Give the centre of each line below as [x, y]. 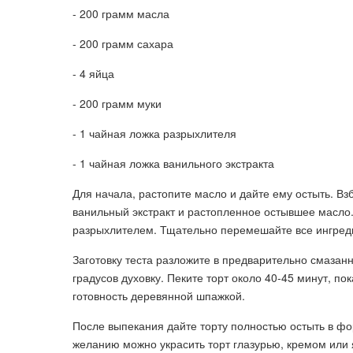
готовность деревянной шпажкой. [159, 295]
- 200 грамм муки [117, 103]
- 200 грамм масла [121, 13]
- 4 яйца [93, 73]
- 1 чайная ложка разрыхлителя [154, 133]
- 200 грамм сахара [123, 43]
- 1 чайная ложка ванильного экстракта [173, 163]
